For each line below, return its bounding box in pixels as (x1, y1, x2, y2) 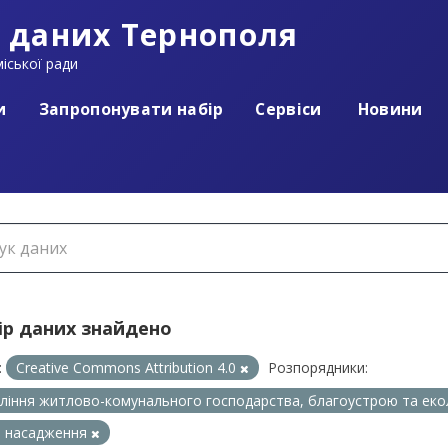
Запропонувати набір (38, 97, 224, 120)
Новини (353, 97, 423, 120)
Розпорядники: (268, 357, 368, 377)
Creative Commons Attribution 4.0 (16, 357, 240, 377)
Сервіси (255, 97, 322, 120)
